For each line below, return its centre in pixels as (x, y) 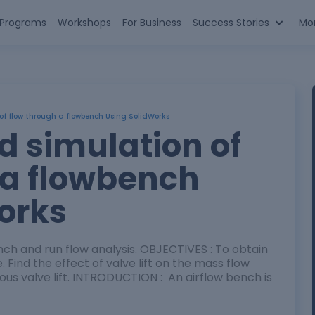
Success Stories (231, 22)
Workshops (84, 22)
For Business (152, 22)
